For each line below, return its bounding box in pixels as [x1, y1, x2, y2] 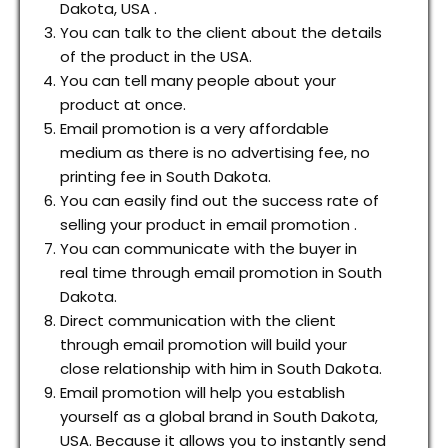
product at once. [60, 94, 186, 116]
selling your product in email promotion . [60, 214, 357, 236]
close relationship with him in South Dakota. [60, 358, 382, 380]
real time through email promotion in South [60, 262, 382, 284]
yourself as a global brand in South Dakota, [60, 406, 378, 428]
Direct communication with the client [60, 310, 336, 332]
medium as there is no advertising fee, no [60, 142, 370, 164]
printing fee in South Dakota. [60, 166, 271, 188]
